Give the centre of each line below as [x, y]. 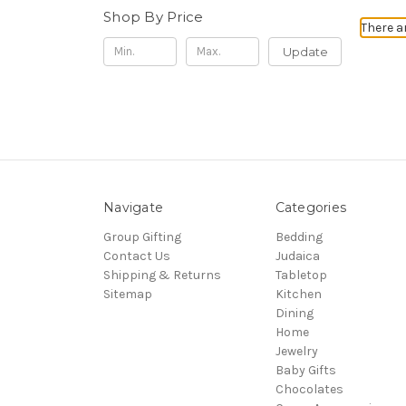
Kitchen [298, 294]
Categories [310, 207]
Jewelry [296, 351]
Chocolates [309, 389]
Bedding [299, 237]
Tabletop [301, 275]
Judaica [297, 256]
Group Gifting [142, 237]
